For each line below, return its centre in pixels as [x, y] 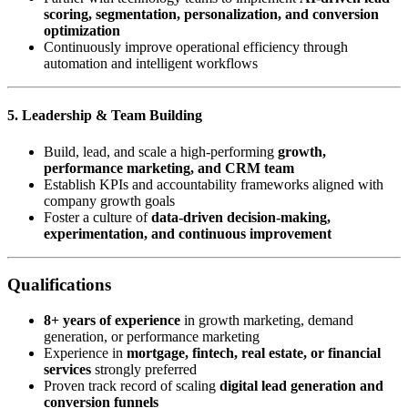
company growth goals [109, 200]
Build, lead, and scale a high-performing [161, 151]
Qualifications [59, 285]
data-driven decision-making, [241, 217]
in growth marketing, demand [267, 321]
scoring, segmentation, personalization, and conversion [211, 15]
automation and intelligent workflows [151, 64]
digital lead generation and [301, 386]
